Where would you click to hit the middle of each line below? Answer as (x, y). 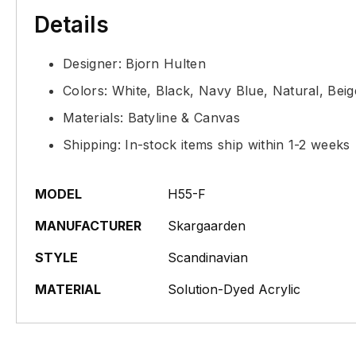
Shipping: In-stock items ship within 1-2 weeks (207, 145)
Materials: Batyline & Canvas (151, 118)
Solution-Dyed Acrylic (234, 290)
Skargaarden (207, 226)
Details (72, 25)
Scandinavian (208, 258)
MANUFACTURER (88, 226)
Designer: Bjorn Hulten (135, 64)
